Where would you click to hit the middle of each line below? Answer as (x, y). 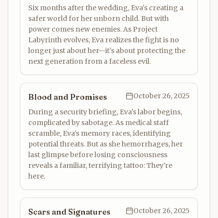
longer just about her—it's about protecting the (107, 51)
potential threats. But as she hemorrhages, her (106, 144)
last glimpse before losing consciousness (98, 155)
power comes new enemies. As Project (93, 29)
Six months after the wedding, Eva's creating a (106, 8)
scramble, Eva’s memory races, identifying (100, 133)
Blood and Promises (68, 97)
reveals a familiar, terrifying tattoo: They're (100, 165)
